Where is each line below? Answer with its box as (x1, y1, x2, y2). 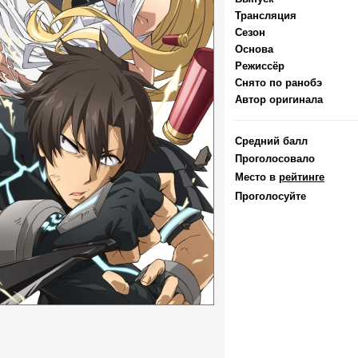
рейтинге (279, 171, 324, 183)
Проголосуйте (235, 190, 306, 202)
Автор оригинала (235, 93, 323, 105)
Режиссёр (235, 60, 284, 72)
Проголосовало (235, 153, 315, 165)
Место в (235, 171, 279, 183)
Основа (235, 43, 273, 55)
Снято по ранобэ (235, 77, 322, 89)
